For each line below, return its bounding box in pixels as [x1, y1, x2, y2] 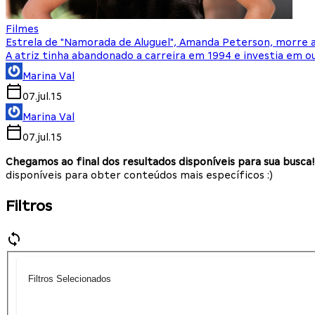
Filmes [6, 23, 39, 35]
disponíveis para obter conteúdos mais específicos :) [6, 169, 273, 181]
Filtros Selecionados [28, 274, 111, 285]
